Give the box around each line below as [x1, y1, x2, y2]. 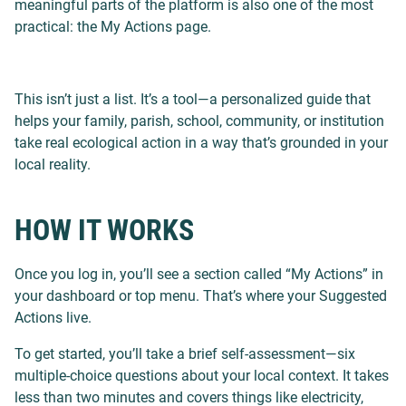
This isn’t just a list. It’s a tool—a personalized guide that [14, 91, 371, 108]
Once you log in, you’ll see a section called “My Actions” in [14, 266, 383, 283]
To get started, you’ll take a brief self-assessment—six [14, 345, 355, 362]
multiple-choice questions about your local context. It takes [14, 367, 389, 384]
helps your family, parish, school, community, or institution [14, 112, 384, 130]
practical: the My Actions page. [14, 18, 211, 35]
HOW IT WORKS [14, 213, 194, 247]
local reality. [14, 156, 91, 173]
